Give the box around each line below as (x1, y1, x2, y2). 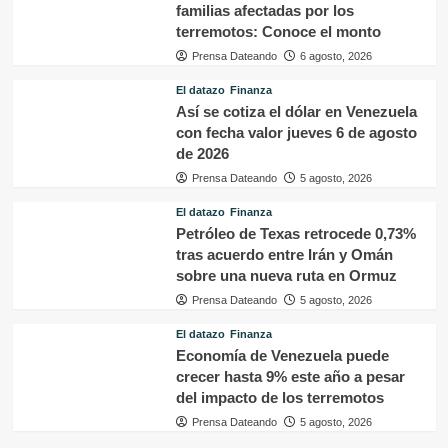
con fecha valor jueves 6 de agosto (175, 123, 417, 141)
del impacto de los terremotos (175, 388, 384, 406)
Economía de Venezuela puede (175, 346, 389, 364)
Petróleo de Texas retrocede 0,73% (175, 224, 416, 242)
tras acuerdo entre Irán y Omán (175, 245, 393, 263)
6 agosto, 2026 (299, 49, 372, 62)
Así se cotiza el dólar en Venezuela (175, 102, 417, 120)
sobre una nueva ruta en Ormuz (175, 266, 397, 284)
